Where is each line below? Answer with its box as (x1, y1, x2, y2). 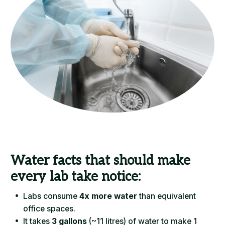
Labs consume (23, 191, 80, 201)
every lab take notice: (11, 169, 141, 185)
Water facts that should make (11, 153, 191, 169)
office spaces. (23, 204, 76, 214)
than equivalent (137, 191, 196, 201)
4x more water (79, 191, 138, 201)
